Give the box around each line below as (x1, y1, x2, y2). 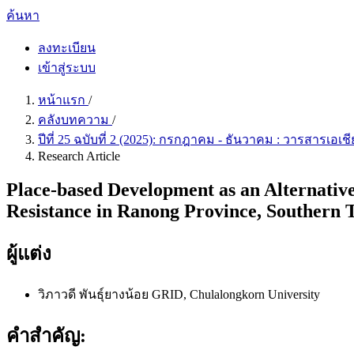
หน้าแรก (38, 93, 88, 107)
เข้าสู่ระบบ (38, 61, 96, 74)
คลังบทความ (38, 113, 112, 126)
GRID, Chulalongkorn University (152, 287, 320, 301)
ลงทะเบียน (38, 41, 96, 55)
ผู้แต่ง (6, 243, 51, 264)
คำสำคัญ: (6, 325, 86, 346)
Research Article (38, 149, 120, 163)
